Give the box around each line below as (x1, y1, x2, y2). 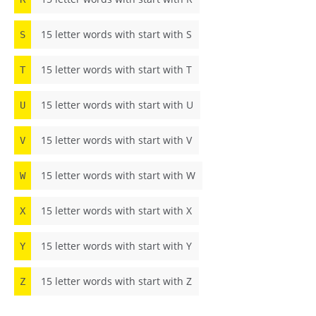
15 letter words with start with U (38, 98, 193, 111)
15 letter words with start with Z (38, 274, 192, 288)
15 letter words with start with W (38, 169, 195, 182)
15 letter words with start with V (38, 133, 192, 147)
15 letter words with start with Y (38, 239, 192, 253)
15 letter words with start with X (38, 204, 192, 217)
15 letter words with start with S (38, 28, 192, 41)
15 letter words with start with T (38, 63, 192, 76)
